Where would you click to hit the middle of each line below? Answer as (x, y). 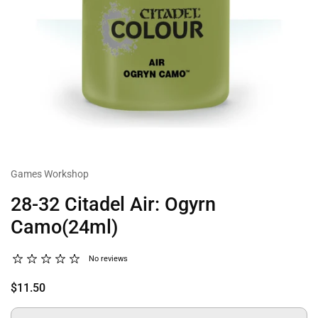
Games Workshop (50, 174)
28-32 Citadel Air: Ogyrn (113, 204)
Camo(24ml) (64, 227)
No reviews (108, 259)
